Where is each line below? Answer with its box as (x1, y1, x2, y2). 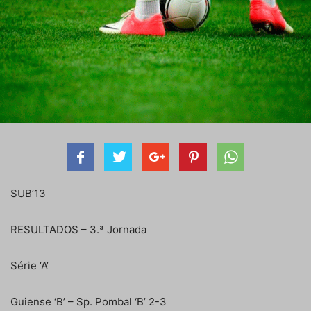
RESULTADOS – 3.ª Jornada (10, 223, 146, 237)
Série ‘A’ (10, 259, 49, 273)
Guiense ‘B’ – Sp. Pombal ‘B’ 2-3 (10, 295, 167, 309)
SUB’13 (10, 187, 46, 201)
